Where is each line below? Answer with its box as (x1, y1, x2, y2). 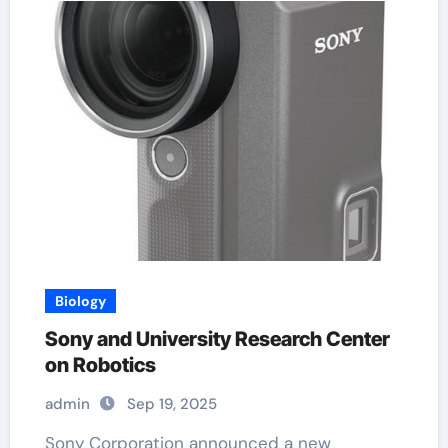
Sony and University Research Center (44, 327, 390, 351)
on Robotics (44, 353, 156, 377)
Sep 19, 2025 (126, 394, 217, 414)
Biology (54, 292, 106, 310)
